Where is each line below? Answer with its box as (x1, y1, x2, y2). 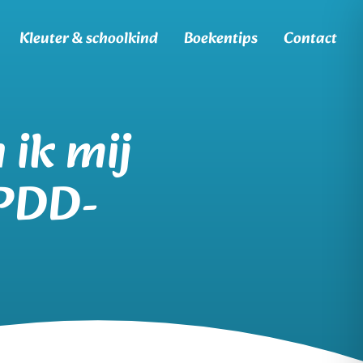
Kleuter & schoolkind (19, 25, 158, 52)
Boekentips (184, 25, 258, 52)
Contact (284, 25, 337, 52)
